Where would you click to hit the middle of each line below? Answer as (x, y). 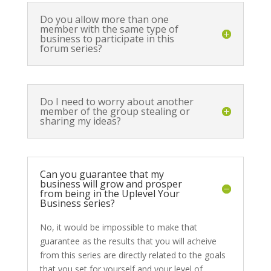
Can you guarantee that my (102, 174)
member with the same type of (109, 29)
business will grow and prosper (111, 184)
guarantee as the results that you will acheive (128, 241)
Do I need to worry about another (116, 101)
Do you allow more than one (104, 19)
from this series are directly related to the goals (132, 255)
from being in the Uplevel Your (109, 193)
